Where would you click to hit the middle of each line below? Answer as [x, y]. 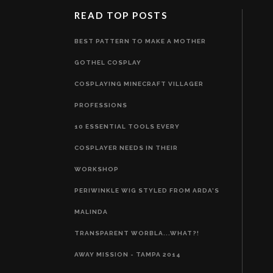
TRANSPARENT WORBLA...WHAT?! [137, 233]
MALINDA [91, 212]
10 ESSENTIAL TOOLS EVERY [127, 126]
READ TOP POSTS [121, 15]
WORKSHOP [97, 169]
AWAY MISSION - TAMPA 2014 [128, 254]
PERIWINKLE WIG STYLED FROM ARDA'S [147, 190]
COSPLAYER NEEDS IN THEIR [126, 148]
